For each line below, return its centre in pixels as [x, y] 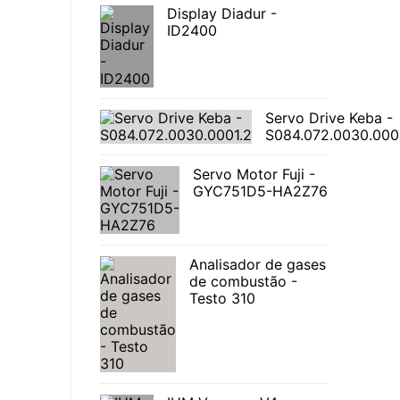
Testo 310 [222, 299]
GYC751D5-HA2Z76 [260, 192]
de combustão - [243, 282]
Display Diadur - [222, 14]
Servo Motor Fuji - [254, 175]
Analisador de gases [258, 265]
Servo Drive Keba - [329, 118]
